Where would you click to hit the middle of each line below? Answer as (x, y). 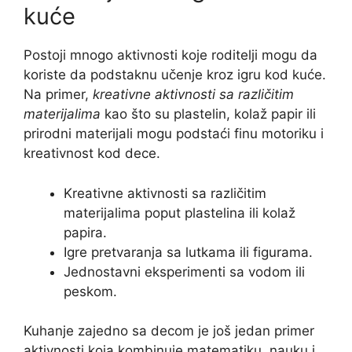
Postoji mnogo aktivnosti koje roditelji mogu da (170, 55)
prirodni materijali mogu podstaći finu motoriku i (174, 134)
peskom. (90, 291)
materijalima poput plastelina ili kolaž (180, 213)
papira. (85, 232)
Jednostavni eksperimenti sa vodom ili (184, 271)
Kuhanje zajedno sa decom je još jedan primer (169, 331)
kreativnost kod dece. (92, 154)
